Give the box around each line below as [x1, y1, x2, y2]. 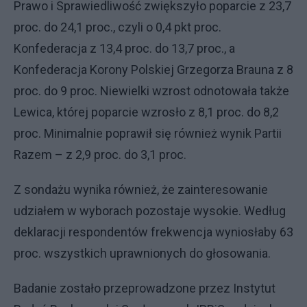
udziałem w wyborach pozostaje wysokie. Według [14, 203, 286, 218]
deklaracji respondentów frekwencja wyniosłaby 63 [14, 224, 293, 239]
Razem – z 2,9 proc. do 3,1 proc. [14, 147, 186, 162]
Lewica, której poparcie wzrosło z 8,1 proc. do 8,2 [14, 104, 279, 119]
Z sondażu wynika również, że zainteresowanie [14, 182, 268, 197]
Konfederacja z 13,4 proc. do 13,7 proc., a [14, 40, 235, 56]
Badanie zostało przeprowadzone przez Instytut [14, 280, 275, 295]
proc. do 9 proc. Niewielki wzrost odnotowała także [14, 83, 289, 98]
